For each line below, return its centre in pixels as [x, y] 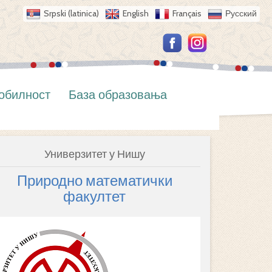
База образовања [118, 95]
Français [187, 13]
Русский [241, 13]
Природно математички [94, 181]
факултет [95, 196]
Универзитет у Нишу [94, 154]
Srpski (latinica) [71, 13]
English [136, 13]
